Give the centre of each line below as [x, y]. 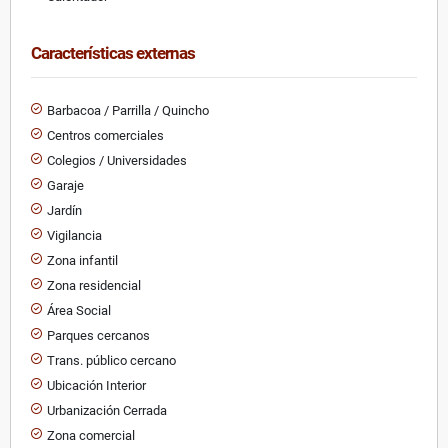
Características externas [113, 52]
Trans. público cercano [111, 360]
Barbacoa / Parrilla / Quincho [128, 110]
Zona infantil [82, 260]
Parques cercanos [98, 335]
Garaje [65, 185]
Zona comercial [91, 435]
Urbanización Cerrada [107, 410]
